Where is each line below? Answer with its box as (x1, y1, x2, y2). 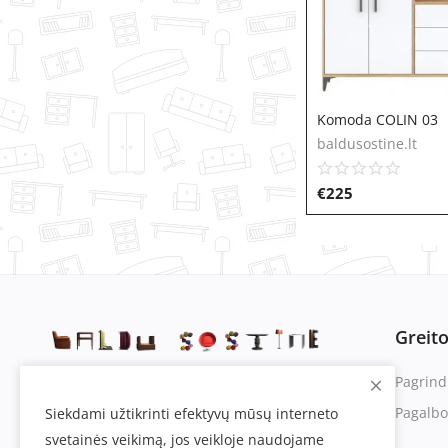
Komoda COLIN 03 (317, 110, 438, 129)
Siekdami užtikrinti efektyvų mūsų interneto (45, 404, 338, 423)
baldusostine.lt (317, 134, 417, 153)
